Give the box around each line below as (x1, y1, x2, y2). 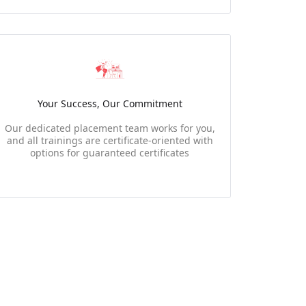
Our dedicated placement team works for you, (4, 122, 215, 135)
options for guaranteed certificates (30, 146, 190, 159)
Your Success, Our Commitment (37, 97, 182, 110)
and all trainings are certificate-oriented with (6, 134, 213, 147)
